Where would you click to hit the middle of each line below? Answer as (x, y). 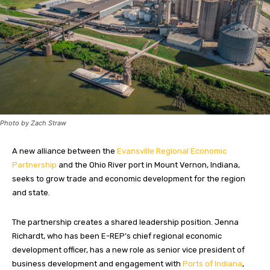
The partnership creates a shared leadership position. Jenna (125, 222)
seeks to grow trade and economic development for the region (129, 178)
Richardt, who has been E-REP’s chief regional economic (117, 236)
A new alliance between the (64, 151)
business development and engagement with (97, 263)
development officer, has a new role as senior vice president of (128, 250)
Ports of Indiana (212, 263)
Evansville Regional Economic (172, 151)
